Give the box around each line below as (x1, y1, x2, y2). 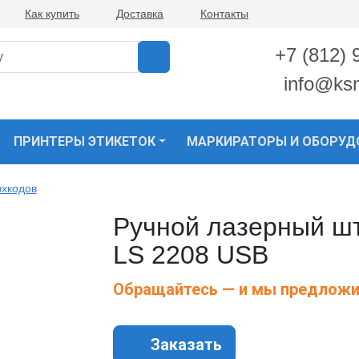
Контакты (200, 7, 248, 20)
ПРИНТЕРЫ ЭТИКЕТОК (13, 134, 155, 150)
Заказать (147, 335, 222, 355)
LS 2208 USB (113, 240, 268, 270)
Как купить (25, 7, 79, 20)
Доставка (116, 7, 163, 20)
